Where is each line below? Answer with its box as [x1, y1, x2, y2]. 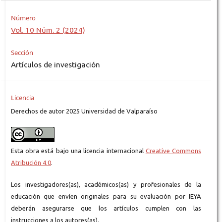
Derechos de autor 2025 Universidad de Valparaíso [10, 108, 158, 115]
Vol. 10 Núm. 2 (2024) [10, 26, 85, 35]
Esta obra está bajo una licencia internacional [10, 147, 146, 155]
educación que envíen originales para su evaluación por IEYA [10, 193, 202, 200]
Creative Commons [145, 147, 202, 155]
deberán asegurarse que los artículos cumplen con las [10, 205, 202, 212]
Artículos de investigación [10, 60, 100, 69]
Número [10, 13, 36, 23]
